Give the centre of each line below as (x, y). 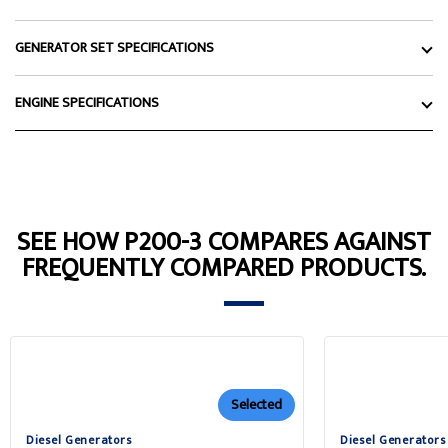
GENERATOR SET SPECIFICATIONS (114, 48)
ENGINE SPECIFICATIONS (87, 103)
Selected (256, 405)
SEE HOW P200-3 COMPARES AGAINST (224, 243)
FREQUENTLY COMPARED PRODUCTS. (224, 269)
